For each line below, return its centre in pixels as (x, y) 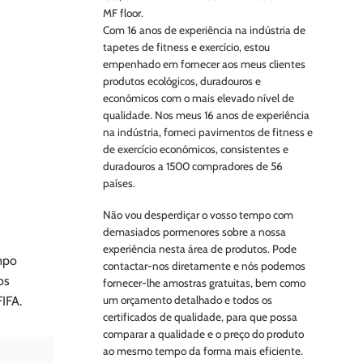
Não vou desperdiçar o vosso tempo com (198, 214)
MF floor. (123, 13)
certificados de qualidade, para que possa (200, 316)
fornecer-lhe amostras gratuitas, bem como (204, 282)
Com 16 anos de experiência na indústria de (204, 30)
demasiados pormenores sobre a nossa (194, 231)
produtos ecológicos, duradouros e (182, 81)
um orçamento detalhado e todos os (188, 299)
